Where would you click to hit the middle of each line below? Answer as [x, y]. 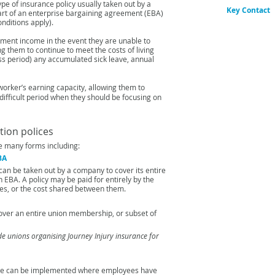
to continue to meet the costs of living [91, 50]
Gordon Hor [247, 22]
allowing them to [117, 87]
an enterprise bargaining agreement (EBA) [91, 13]
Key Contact [248, 10]
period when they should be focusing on [94, 97]
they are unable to [119, 41]
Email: [238, 41]
